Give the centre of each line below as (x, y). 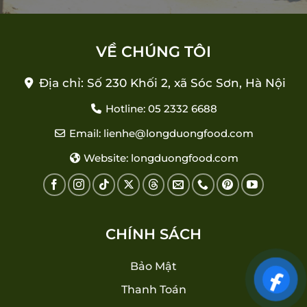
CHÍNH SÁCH (153, 234)
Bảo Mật (153, 266)
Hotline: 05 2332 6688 (160, 108)
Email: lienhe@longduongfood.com (160, 133)
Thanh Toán (153, 290)
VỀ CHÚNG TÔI (153, 51)
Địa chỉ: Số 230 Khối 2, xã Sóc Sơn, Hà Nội (162, 83)
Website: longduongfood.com (160, 158)
